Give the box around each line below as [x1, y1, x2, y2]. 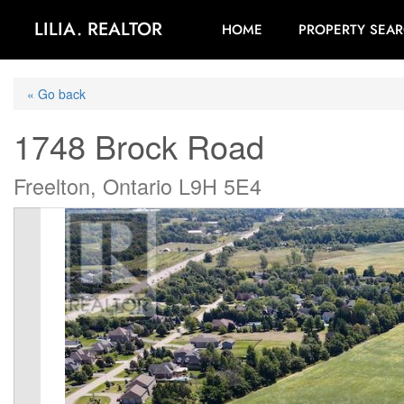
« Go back [27, 85, 86, 103]
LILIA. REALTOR [34, 16, 163, 42]
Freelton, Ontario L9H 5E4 [14, 170, 262, 201]
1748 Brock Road [14, 123, 264, 169]
